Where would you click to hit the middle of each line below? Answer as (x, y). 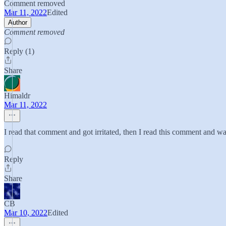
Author (18, 22)
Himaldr (17, 96)
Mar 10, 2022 (26, 213)
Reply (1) (19, 51)
